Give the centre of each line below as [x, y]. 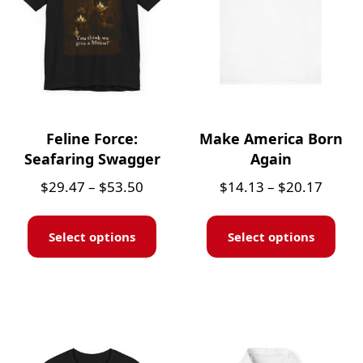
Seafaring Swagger [92, 158]
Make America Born [271, 138]
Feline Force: [92, 138]
